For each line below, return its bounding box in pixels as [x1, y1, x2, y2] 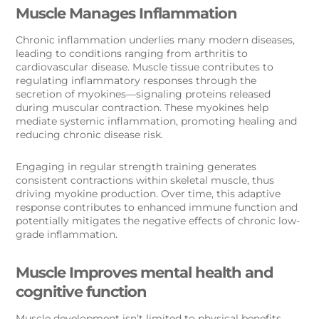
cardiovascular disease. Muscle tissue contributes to [16, 61, 274, 74]
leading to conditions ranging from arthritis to [16, 47, 249, 61]
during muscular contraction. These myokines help [16, 101, 269, 115]
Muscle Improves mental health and [16, 263, 274, 282]
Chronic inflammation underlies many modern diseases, [16, 33, 296, 47]
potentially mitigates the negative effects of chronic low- [16, 214, 300, 228]
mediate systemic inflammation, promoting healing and [16, 115, 298, 128]
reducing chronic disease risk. [16, 128, 164, 142]
